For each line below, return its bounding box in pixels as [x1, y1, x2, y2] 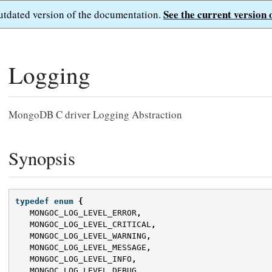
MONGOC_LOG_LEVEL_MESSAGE [30, 243, 146, 253]
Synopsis [8, 146, 75, 171]
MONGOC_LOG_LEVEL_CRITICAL [30, 220, 151, 229]
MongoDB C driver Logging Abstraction [8, 107, 182, 121]
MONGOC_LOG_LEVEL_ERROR [30, 208, 137, 218]
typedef [15, 197, 49, 206]
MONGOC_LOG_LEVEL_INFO [30, 254, 132, 264]
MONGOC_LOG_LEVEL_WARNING [30, 231, 146, 241]
